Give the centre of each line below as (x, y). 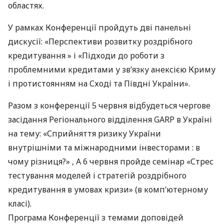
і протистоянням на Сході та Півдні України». (99, 83)
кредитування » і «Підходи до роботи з (86, 55)
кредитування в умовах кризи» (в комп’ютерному (108, 189)
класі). (20, 203)
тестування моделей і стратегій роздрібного (97, 175)
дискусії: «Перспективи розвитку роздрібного (100, 41)
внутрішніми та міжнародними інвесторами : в (104, 147)
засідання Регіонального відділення (81, 119)
